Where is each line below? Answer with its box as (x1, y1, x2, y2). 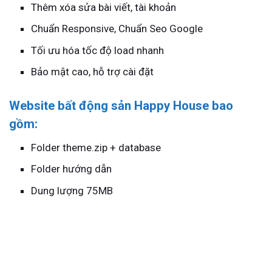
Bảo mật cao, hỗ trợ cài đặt (31, 66, 154, 78)
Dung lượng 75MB (31, 184, 114, 197)
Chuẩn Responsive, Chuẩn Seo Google (31, 22, 203, 35)
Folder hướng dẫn (31, 163, 112, 175)
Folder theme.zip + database (31, 141, 161, 154)
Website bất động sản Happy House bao (9, 98, 233, 114)
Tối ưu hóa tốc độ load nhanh (31, 44, 165, 56)
